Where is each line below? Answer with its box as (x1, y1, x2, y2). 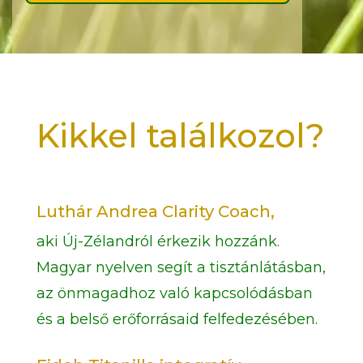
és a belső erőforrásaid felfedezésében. (36, 310, 318, 328)
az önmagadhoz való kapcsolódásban (36, 284, 313, 302)
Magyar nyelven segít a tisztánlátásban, (36, 258, 326, 276)
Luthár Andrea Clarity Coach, (36, 202, 275, 221)
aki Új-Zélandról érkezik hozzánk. (36, 233, 280, 250)
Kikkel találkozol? (36, 116, 325, 156)
